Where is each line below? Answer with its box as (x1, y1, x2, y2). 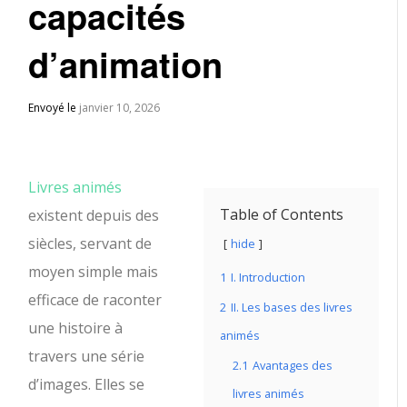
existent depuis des (28, 205, 160, 225)
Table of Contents (220, 204, 343, 224)
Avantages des (253, 357, 333, 373)
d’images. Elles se (28, 374, 145, 394)
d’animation (28, 39, 223, 89)
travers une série (28, 346, 145, 366)
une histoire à (28, 318, 124, 338)
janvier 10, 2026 (79, 100, 161, 115)
